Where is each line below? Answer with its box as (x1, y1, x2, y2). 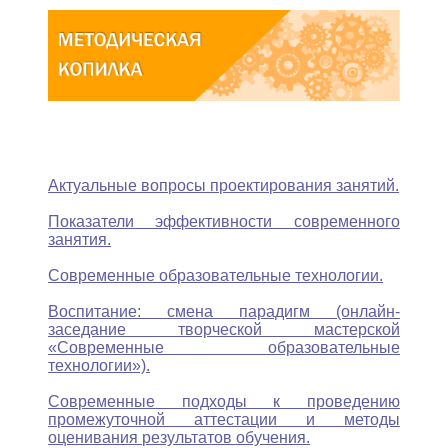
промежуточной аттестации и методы (48, 411, 400, 428)
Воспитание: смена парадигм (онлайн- (48, 303, 400, 320)
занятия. (48, 231, 112, 248)
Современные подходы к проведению (48, 393, 400, 410)
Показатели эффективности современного (48, 213, 400, 230)
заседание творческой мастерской (48, 321, 400, 338)
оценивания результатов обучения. (48, 429, 311, 446)
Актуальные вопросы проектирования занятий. (48, 177, 400, 194)
